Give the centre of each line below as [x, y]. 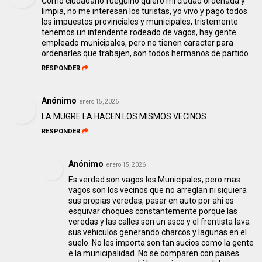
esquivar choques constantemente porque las [153, 211]
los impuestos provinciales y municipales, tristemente [140, 22]
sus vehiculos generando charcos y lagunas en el [158, 232]
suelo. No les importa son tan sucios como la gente [161, 243]
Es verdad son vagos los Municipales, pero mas [155, 180]
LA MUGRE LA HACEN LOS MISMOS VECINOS [124, 117]
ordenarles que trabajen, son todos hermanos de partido [145, 54]
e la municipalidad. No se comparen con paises [154, 254]
